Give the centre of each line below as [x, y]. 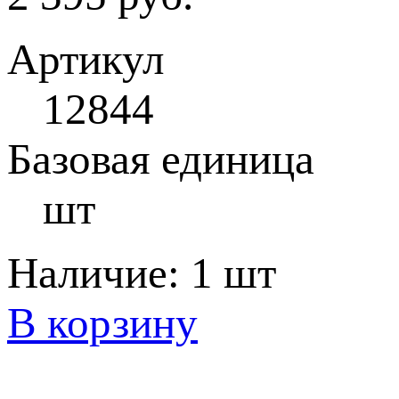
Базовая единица [161, 159]
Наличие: [99, 273]
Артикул [85, 59]
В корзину [102, 323]
